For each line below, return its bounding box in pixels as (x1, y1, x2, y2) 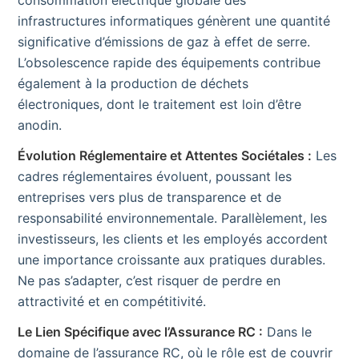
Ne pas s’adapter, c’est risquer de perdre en (18, 272, 280, 288)
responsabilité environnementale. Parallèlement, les (18, 209, 327, 226)
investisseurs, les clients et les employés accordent (18, 230, 328, 247)
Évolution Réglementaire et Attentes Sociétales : (18, 147, 312, 163)
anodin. (18, 116, 62, 133)
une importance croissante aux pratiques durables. (18, 251, 325, 268)
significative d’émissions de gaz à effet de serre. (18, 33, 310, 50)
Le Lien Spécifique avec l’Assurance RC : (18, 323, 263, 340)
